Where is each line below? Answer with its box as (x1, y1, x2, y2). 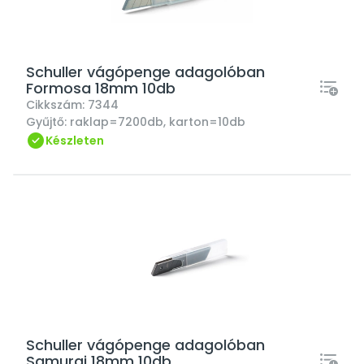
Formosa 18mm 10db (26, 78, 175, 98)
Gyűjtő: (26, 114, 70, 130)
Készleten (45, 132, 104, 149)
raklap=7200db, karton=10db (70, 114, 245, 130)
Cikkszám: (26, 97, 88, 113)
